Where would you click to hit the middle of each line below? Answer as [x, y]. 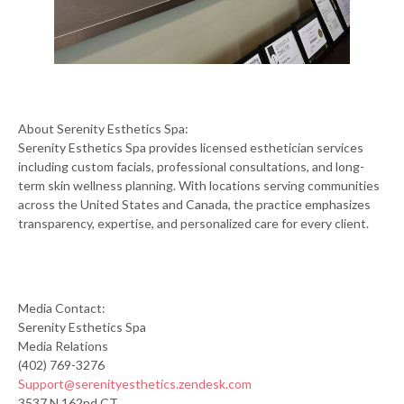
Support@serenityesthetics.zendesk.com [135, 383]
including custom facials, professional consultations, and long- [191, 166]
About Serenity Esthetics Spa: [103, 128]
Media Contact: [62, 308]
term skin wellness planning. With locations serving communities [199, 185]
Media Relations [63, 345]
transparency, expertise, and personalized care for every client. [193, 223]
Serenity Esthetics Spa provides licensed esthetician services [191, 147]
